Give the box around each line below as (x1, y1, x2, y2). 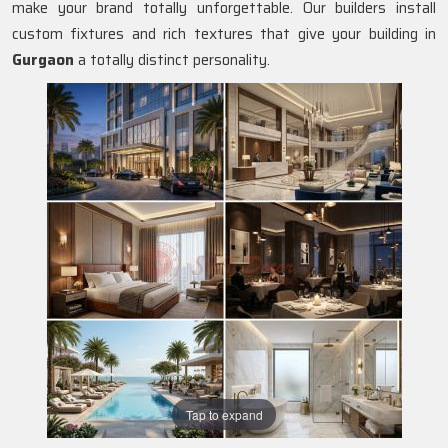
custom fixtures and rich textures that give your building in (12, 22, 436, 46)
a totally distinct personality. (74, 48, 270, 72)
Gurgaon (12, 48, 74, 72)
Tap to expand (185, 405, 263, 423)
